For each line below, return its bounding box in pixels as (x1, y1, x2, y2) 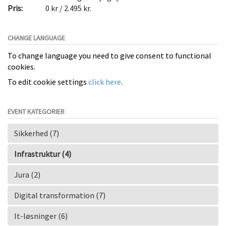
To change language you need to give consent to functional (8, 50, 211, 61)
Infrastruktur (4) (14, 148, 71, 159)
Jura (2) (14, 169, 40, 180)
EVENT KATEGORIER (8, 106, 65, 116)
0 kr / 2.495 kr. (45, 3, 91, 13)
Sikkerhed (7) (14, 128, 59, 138)
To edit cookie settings (8, 76, 88, 87)
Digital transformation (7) (14, 190, 105, 200)
